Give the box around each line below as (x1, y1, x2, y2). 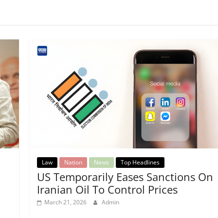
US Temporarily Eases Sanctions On (36, 169, 213, 184)
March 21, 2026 (44, 198, 87, 207)
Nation (64, 158, 82, 167)
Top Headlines (120, 158, 160, 167)
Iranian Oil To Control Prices (36, 182, 178, 197)
